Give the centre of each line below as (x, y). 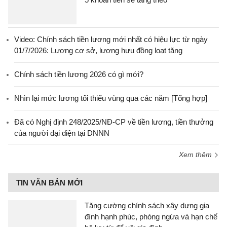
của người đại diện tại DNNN (62, 133)
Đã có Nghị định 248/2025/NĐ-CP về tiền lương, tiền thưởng (114, 122)
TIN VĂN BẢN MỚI (49, 183)
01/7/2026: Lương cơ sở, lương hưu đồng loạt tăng (98, 50)
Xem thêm (196, 155)
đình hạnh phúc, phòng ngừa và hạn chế (151, 217)
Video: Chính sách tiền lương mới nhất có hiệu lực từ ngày (111, 39)
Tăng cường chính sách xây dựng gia (147, 205)
